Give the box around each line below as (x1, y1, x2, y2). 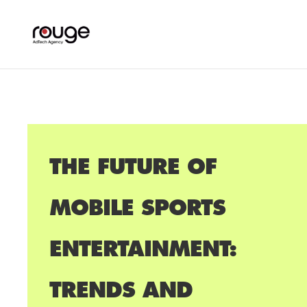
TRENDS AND (49, 277, 193, 303)
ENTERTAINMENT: (49, 236, 237, 262)
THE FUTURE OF (49, 153, 217, 180)
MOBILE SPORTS (49, 195, 226, 221)
